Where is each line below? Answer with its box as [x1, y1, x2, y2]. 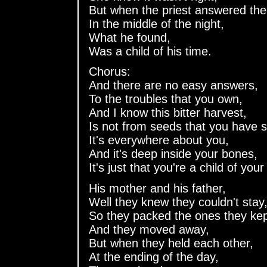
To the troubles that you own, [89, 92, 243, 106]
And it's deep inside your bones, [89, 147, 257, 161]
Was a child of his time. [89, 44, 212, 58]
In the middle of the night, [89, 17, 224, 30]
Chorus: [89, 65, 131, 79]
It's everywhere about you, [89, 133, 229, 147]
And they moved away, [89, 223, 209, 236]
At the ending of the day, [89, 250, 219, 263]
